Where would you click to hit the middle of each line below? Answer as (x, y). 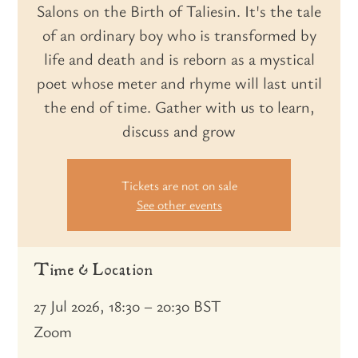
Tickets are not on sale (179, 185)
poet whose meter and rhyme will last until (179, 83)
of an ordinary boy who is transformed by (179, 35)
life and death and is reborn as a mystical (179, 59)
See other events (179, 205)
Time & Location (93, 270)
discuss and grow (179, 131)
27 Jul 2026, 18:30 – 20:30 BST (128, 306)
